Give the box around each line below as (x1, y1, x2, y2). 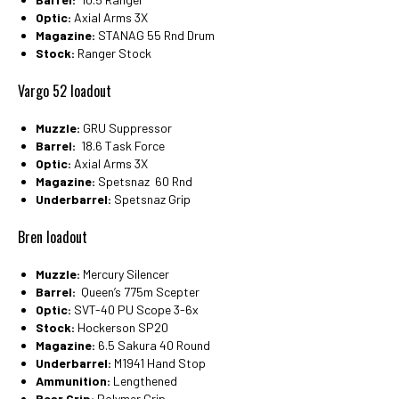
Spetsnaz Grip (111, 191, 191, 207)
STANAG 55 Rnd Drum (95, 27, 215, 43)
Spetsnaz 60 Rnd (95, 173, 192, 189)
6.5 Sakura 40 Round (95, 337, 210, 353)
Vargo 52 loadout (18, 79, 111, 102)
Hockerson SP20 (75, 319, 168, 335)
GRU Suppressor (80, 119, 172, 135)
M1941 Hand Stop (111, 354, 206, 370)
